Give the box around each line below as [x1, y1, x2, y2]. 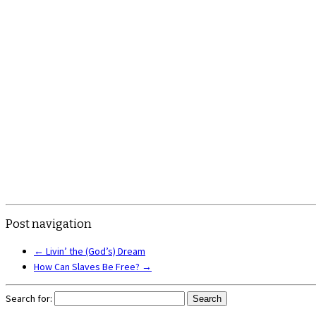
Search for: [6, 292, 52, 305]
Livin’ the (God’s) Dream [44, 245, 145, 258]
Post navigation [6, 217, 92, 231]
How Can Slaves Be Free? [34, 260, 142, 274]
